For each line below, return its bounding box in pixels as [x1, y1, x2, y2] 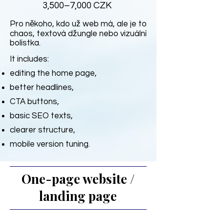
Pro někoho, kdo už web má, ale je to [10, 20, 147, 28]
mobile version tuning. [10, 140, 90, 149]
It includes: [10, 55, 49, 64]
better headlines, [10, 83, 74, 92]
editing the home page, [10, 69, 97, 78]
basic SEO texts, [10, 111, 73, 120]
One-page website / [21, 170, 135, 187]
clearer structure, [10, 126, 75, 134]
